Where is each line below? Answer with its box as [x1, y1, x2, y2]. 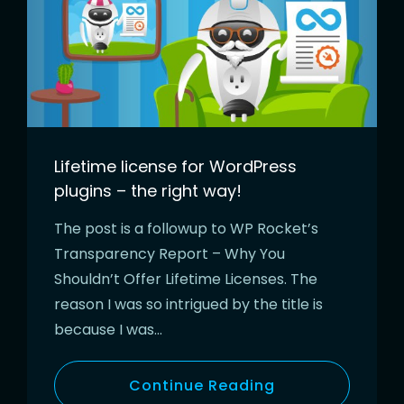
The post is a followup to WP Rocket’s [54, 218, 318, 240]
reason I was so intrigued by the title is [54, 294, 323, 316]
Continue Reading [129, 375, 275, 397]
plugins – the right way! [54, 179, 242, 203]
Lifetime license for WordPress [54, 155, 297, 179]
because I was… [54, 319, 162, 341]
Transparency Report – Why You [54, 243, 285, 265]
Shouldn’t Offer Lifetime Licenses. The [54, 269, 317, 290]
